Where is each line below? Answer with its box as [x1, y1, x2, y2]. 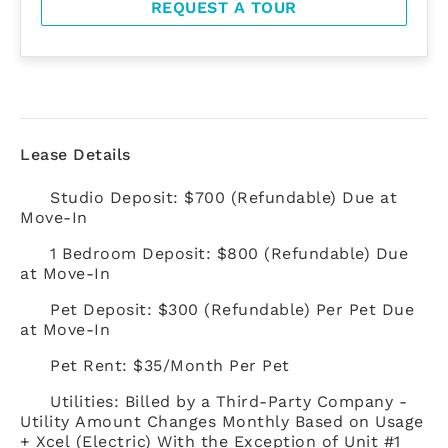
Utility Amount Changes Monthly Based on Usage [20, 411, 424, 431]
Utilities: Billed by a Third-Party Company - [50, 391, 407, 411]
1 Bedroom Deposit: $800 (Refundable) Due [50, 243, 408, 263]
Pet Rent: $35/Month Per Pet [50, 355, 290, 375]
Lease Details [20, 144, 131, 164]
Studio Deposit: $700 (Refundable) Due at [50, 187, 397, 207]
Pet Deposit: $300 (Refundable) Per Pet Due [50, 299, 414, 319]
